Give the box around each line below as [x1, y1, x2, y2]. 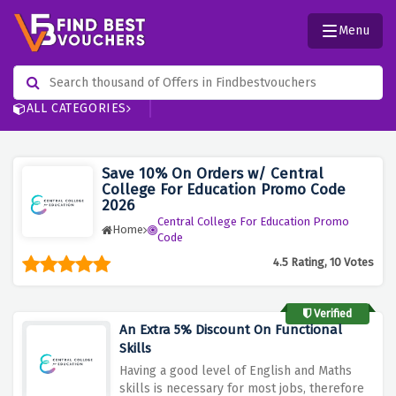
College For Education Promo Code [102, 180, 346, 200]
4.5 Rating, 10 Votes [273, 255, 374, 270]
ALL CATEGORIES [26, 101, 127, 117]
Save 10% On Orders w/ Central [102, 164, 324, 184]
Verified [311, 307, 352, 321]
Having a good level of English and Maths [119, 363, 352, 379]
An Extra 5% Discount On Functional [119, 322, 342, 339]
